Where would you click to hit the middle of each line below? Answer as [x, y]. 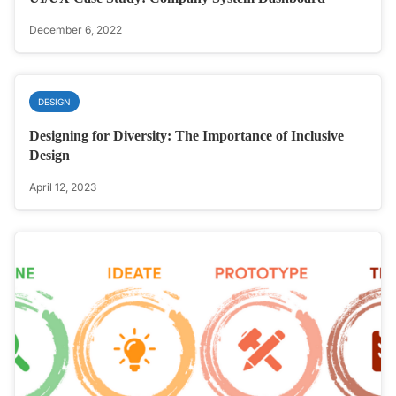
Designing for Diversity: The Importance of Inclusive [187, 136]
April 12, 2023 [63, 187]
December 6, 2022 [76, 30]
